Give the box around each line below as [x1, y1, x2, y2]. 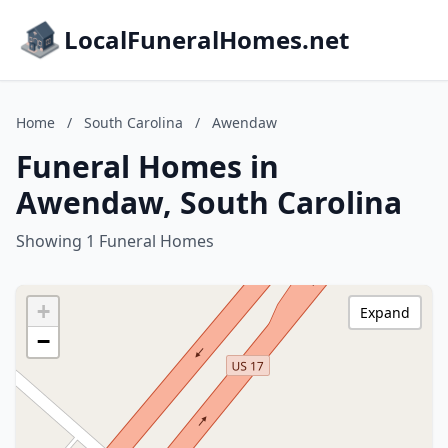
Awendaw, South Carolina [16, 182, 402, 223]
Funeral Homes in [16, 146, 279, 187]
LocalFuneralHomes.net [64, 23, 349, 56]
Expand [360, 303, 410, 322]
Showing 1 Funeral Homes [16, 230, 214, 252]
